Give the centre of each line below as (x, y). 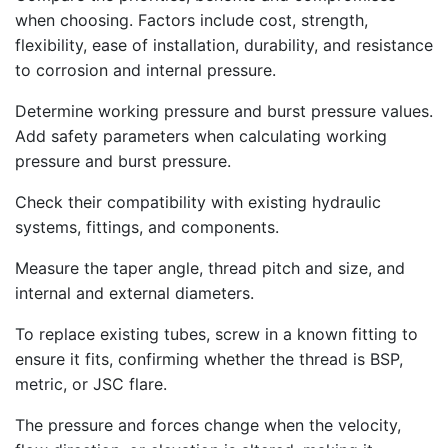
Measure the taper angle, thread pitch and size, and (210, 268)
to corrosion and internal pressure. (145, 70)
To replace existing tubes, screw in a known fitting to (216, 334)
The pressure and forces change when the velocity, (208, 425)
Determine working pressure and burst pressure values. (224, 111)
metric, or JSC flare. (91, 384)
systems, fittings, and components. (147, 227)
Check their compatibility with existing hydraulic (198, 202)
